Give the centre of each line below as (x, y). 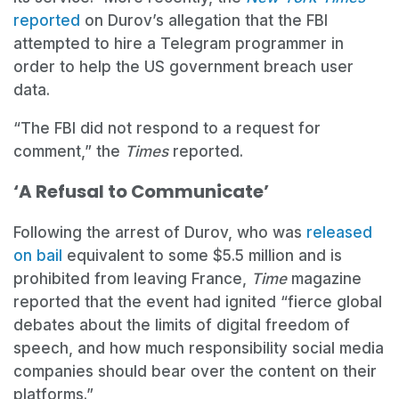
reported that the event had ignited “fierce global (198, 302)
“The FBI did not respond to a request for (167, 128)
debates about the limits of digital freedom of (182, 326)
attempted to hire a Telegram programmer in (179, 43)
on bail (38, 256)
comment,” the (69, 151)
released (339, 233)
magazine (326, 279)
